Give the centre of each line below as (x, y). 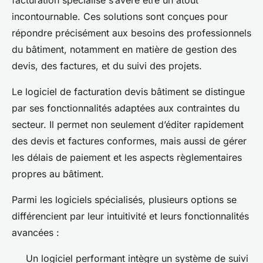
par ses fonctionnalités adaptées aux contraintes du (126, 108)
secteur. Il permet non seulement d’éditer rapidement (128, 125)
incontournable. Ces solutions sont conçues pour (120, 17)
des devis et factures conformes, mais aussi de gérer (129, 141)
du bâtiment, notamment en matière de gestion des (124, 50)
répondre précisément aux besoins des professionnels (131, 33)
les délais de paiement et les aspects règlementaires (127, 158)
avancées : (36, 233)
